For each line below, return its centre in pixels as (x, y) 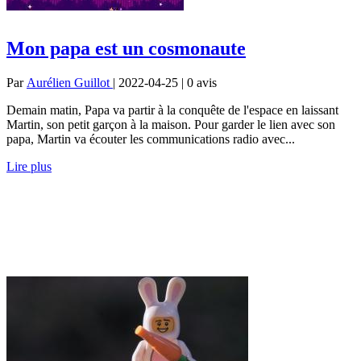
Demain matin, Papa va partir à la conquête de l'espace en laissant (172, 110)
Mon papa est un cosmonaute (126, 48)
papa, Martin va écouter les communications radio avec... (151, 139)
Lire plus (29, 166)
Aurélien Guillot (70, 82)
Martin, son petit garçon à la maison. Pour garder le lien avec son (171, 124)
